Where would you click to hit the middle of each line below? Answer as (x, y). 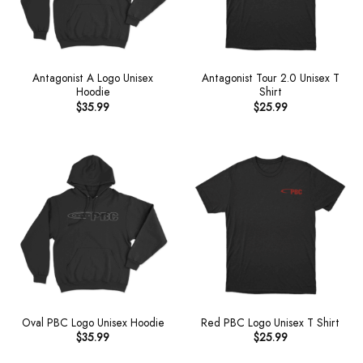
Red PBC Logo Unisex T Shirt (270, 322)
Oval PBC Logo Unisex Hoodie (93, 322)
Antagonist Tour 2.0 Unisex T (270, 78)
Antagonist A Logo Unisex (93, 78)
